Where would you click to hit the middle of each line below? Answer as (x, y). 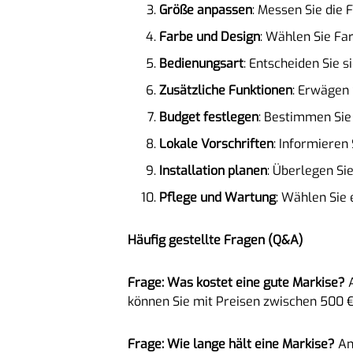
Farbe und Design (210, 36)
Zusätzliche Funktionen (226, 90)
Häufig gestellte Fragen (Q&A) (216, 240)
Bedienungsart (201, 63)
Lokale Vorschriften (216, 143)
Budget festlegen (209, 117)
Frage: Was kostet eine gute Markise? (236, 282)
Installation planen (213, 170)
